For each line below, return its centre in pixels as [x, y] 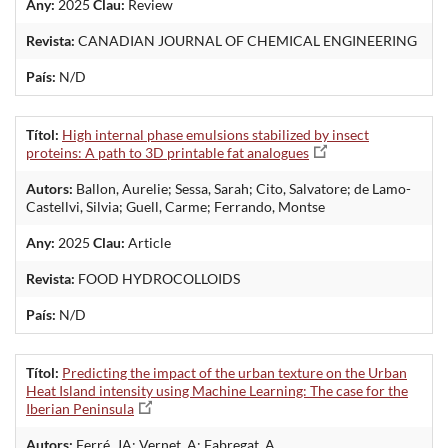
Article [148, 242]
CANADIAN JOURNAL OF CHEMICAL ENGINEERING [246, 40]
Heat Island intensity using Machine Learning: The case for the [217, 390]
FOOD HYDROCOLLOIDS [157, 278]
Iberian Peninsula [80, 408]
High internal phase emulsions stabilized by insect [215, 134]
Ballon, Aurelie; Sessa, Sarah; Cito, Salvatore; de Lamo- [242, 188]
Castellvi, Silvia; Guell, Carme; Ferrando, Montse [175, 206]
